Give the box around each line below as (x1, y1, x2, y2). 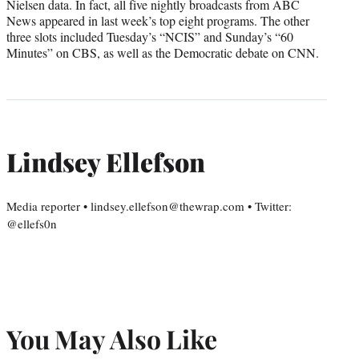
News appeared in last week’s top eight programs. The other (6, 12, 309, 30)
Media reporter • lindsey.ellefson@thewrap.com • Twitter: (6, 198, 292, 215)
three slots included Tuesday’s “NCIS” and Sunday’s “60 (6, 28, 293, 46)
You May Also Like (6, 321, 217, 356)
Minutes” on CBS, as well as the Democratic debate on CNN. (6, 44, 319, 62)
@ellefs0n (6, 216, 57, 232)
